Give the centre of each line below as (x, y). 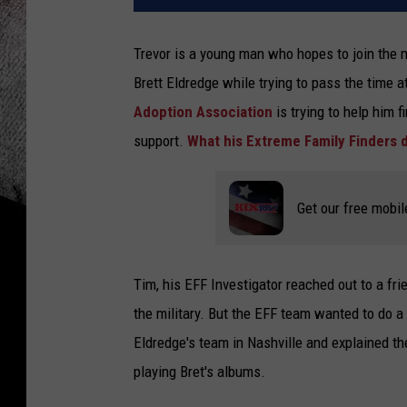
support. (160, 141)
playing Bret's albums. (199, 372)
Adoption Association (205, 112)
